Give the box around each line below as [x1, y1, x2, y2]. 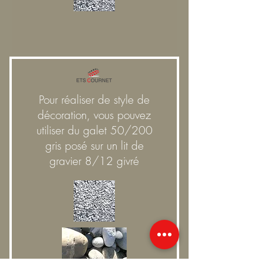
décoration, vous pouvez [38, 107, 151, 123]
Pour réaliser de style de [39, 92, 150, 107]
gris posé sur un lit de [45, 138, 144, 153]
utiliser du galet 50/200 [36, 123, 153, 138]
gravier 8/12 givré [49, 153, 139, 169]
